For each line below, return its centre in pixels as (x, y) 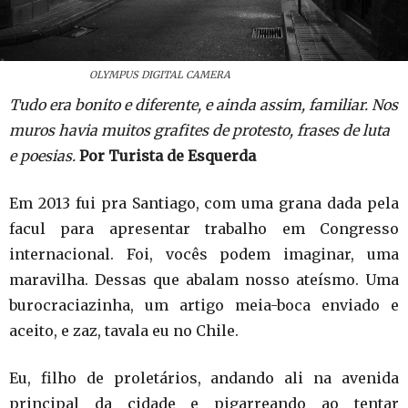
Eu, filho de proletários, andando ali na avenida (204, 378)
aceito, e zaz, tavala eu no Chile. (124, 331)
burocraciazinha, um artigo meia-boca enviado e (204, 305)
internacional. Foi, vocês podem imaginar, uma (204, 254)
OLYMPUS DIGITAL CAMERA (159, 75)
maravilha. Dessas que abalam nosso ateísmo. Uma (204, 280)
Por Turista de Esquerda (168, 156)
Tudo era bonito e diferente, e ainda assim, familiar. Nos (204, 105)
